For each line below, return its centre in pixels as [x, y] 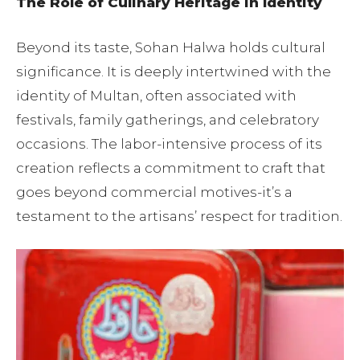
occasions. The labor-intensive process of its [169, 144]
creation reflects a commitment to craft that [171, 168]
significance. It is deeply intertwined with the [174, 72]
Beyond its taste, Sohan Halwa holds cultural [171, 47]
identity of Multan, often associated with [156, 96]
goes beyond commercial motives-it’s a [154, 192]
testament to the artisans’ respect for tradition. [179, 216]
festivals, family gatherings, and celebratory [168, 120]
